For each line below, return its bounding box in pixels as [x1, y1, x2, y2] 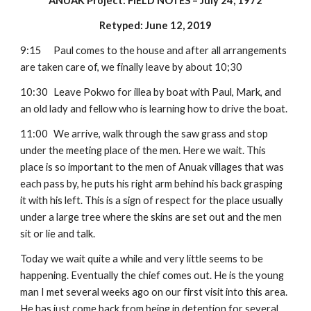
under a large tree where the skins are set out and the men [20, 211, 283, 223]
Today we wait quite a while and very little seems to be [20, 253, 264, 264]
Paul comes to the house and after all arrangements [53, 44, 287, 56]
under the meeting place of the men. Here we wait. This [20, 144, 267, 156]
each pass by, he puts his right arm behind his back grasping [20, 178, 283, 190]
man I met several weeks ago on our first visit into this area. [20, 286, 288, 298]
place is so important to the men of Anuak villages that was [20, 161, 285, 173]
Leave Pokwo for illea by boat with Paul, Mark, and [53, 86, 282, 98]
